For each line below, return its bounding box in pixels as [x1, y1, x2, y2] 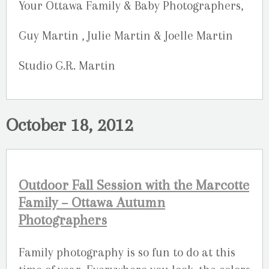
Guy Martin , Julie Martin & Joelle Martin [19, 29, 233, 43]
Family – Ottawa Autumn [19, 194, 165, 211]
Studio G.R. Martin [19, 59, 115, 73]
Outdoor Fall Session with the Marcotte [19, 177, 249, 193]
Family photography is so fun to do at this [19, 245, 235, 259]
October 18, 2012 [6, 113, 133, 135]
